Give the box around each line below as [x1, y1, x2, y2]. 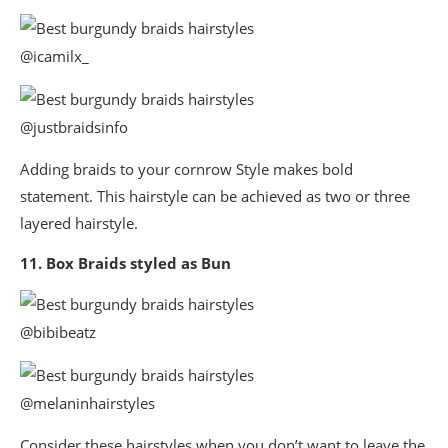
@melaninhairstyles [20, 393, 155, 414]
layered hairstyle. [20, 213, 138, 234]
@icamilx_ [20, 46, 89, 67]
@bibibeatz [20, 322, 96, 343]
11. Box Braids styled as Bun [20, 253, 231, 274]
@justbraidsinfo [20, 117, 128, 138]
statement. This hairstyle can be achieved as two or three [20, 186, 410, 207]
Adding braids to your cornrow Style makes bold [20, 159, 353, 180]
